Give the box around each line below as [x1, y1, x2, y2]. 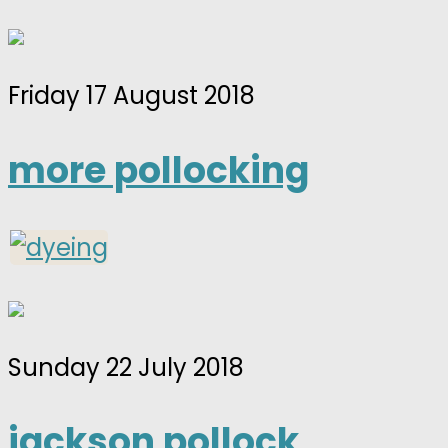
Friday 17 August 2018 [8, 78, 255, 112]
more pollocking [8, 144, 309, 196]
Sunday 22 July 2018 [8, 350, 244, 384]
